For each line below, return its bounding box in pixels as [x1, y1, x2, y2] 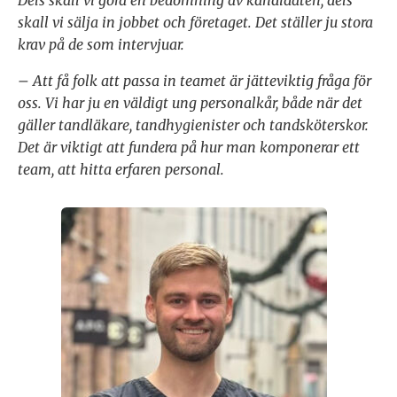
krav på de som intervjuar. [18, 35, 184, 54]
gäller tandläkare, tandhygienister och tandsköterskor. [18, 116, 369, 135]
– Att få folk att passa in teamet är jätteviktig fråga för [18, 72, 371, 90]
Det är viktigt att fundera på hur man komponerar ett [18, 138, 360, 157]
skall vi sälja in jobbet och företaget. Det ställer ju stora [18, 13, 373, 32]
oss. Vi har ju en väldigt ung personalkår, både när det [18, 94, 362, 113]
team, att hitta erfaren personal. [18, 160, 224, 179]
